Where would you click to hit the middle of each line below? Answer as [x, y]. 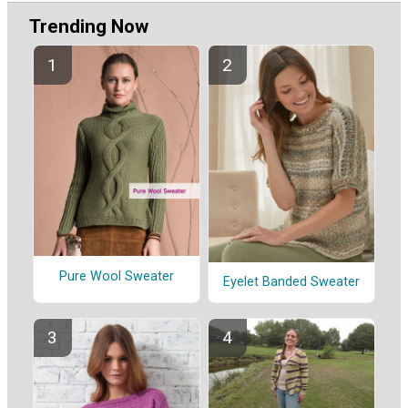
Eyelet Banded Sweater [291, 282]
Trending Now [89, 27]
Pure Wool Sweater [117, 276]
